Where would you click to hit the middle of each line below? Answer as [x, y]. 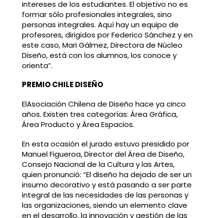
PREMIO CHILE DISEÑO [62, 85]
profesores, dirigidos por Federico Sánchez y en [107, 35]
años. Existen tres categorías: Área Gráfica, [100, 114]
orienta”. [37, 65]
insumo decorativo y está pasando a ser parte [107, 184]
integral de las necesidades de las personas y [105, 195]
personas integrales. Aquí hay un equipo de [100, 24]
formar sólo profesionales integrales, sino [97, 14]
